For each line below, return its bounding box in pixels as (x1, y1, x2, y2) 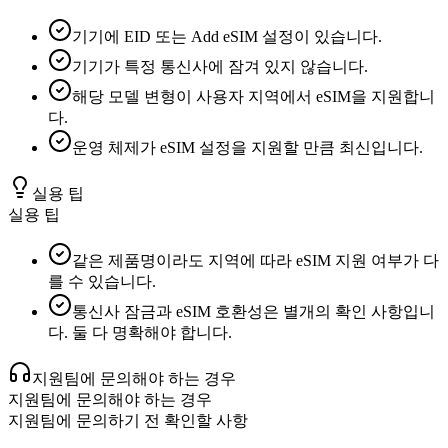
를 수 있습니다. (48, 273, 156, 291)
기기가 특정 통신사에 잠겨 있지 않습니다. (72, 58, 368, 76)
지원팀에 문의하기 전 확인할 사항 (8, 412, 248, 430)
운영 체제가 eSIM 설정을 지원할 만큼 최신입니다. (72, 139, 423, 157)
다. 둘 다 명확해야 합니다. (48, 324, 232, 342)
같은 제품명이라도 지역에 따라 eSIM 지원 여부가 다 (72, 252, 439, 270)
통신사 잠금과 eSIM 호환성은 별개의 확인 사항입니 (72, 303, 435, 321)
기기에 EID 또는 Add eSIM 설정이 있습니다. (72, 28, 382, 46)
